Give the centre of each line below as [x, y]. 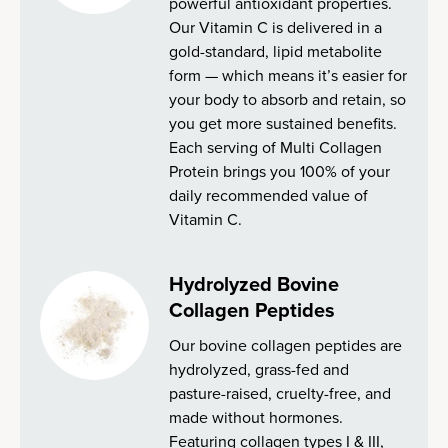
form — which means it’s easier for [288, 75]
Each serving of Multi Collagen [276, 147]
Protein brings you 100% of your [280, 171]
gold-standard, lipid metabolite [276, 51]
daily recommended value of [269, 195]
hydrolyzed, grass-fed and [259, 369]
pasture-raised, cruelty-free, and [280, 393]
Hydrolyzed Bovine [254, 283]
